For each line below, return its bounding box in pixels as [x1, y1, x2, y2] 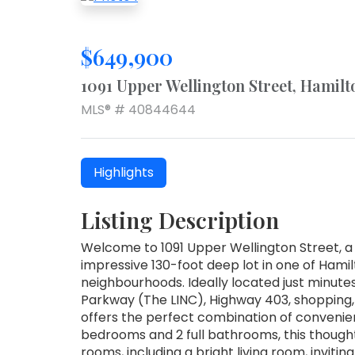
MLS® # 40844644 [81, 100, 196, 119]
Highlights [94, 162, 154, 181]
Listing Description [81, 204, 279, 235]
